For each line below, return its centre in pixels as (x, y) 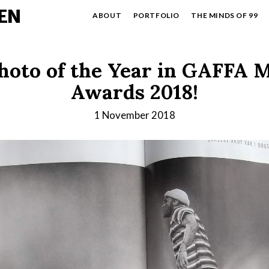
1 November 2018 (134, 115)
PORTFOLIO (156, 15)
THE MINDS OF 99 (225, 15)
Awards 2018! (134, 91)
